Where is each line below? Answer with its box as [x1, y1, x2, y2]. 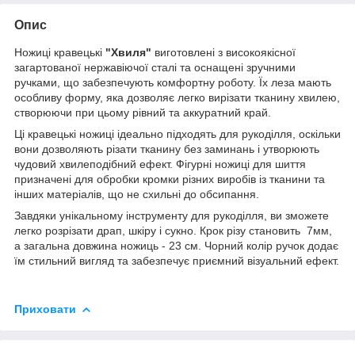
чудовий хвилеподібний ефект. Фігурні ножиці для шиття [14, 157, 306, 170]
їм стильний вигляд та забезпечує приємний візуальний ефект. [14, 254, 339, 267]
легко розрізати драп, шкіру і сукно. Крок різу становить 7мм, [14, 223, 332, 237]
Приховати [14, 302, 76, 315]
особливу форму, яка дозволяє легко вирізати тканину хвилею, [14, 90, 340, 104]
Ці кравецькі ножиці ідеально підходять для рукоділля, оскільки [14, 127, 341, 140]
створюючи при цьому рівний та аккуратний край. [14, 105, 271, 119]
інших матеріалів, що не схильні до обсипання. [14, 187, 259, 200]
